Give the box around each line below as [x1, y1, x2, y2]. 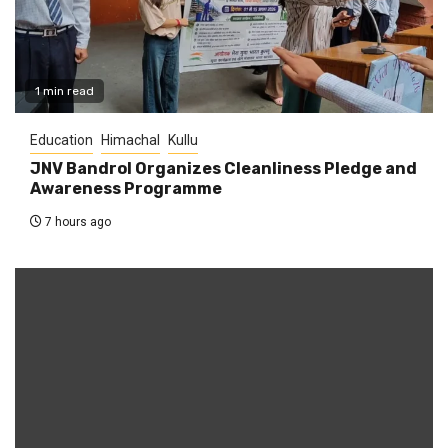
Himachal [101, 131, 160, 148]
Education [30, 131, 93, 148]
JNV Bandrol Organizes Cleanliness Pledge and [30, 158, 417, 178]
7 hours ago [42, 214, 111, 229]
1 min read [35, 83, 94, 98]
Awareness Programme [30, 178, 222, 198]
